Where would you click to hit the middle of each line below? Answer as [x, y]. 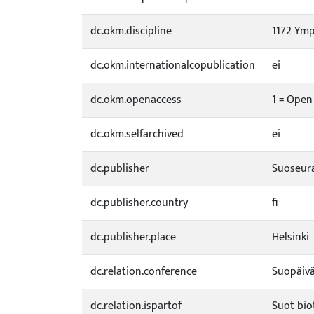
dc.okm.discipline [131, 31]
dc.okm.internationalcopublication [173, 66]
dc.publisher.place [133, 237]
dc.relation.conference [144, 272]
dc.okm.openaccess [136, 100]
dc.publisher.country [139, 203]
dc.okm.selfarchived [137, 134]
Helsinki [291, 237]
